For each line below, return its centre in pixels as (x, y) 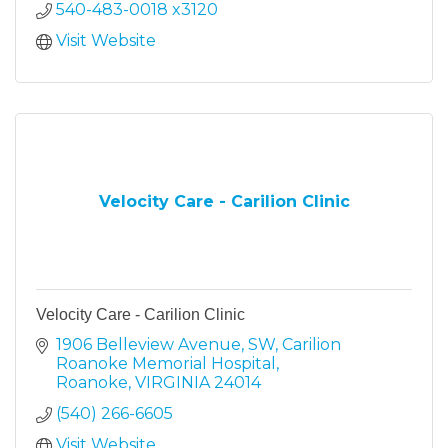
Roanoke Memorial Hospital (166, 363)
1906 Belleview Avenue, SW (165, 344)
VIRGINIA (172, 382)
